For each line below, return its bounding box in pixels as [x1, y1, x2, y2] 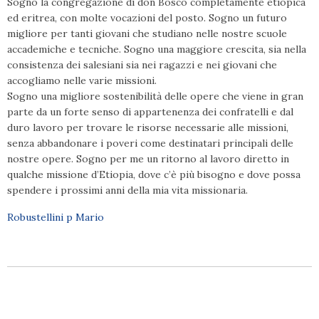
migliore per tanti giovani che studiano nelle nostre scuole [7, 27, 287, 40]
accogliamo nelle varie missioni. [7, 74, 157, 87]
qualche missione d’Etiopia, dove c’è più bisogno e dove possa [7, 168, 300, 181]
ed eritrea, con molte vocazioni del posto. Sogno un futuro [7, 11, 287, 24]
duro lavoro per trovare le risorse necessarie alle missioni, [7, 121, 288, 134]
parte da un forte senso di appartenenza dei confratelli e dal [7, 105, 293, 118]
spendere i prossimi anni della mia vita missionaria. [7, 184, 248, 197]
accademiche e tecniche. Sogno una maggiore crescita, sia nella [7, 43, 306, 56]
